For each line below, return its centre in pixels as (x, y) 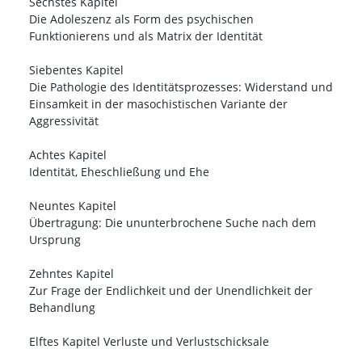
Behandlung (62, 308)
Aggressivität (64, 121)
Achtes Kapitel (68, 155)
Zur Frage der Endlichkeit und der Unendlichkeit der (171, 291)
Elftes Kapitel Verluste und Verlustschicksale (149, 342)
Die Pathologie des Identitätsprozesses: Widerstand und (181, 87)
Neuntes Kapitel (73, 206)
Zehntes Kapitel (72, 274)
